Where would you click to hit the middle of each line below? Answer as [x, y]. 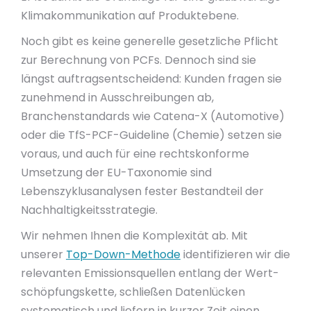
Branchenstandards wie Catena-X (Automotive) [153, 116]
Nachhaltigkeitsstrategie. [89, 210]
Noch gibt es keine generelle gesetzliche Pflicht [150, 41]
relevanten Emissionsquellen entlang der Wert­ [150, 273]
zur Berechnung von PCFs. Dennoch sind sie [138, 60]
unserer [43, 254]
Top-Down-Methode [123, 254]
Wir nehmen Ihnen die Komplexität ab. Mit [134, 236]
